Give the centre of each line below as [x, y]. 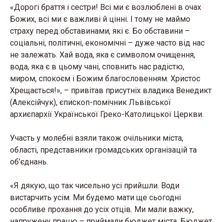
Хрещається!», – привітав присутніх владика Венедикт [111, 90]
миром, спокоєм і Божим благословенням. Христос [105, 79]
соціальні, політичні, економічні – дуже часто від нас [107, 43]
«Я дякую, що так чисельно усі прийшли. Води [95, 186]
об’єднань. [29, 162]
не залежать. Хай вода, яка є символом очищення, [103, 55]
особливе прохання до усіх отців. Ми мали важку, [102, 209]
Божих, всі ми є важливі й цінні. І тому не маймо [100, 19]
